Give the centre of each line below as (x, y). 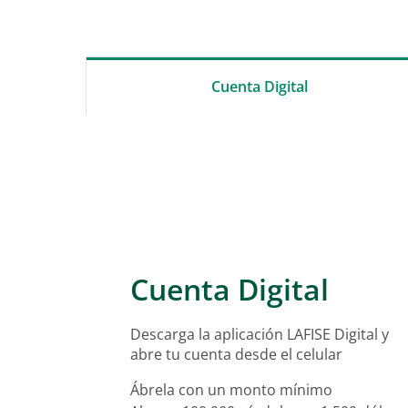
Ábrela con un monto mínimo (232, 390)
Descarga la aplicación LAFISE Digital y (262, 334)
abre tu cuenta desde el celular (237, 354)
